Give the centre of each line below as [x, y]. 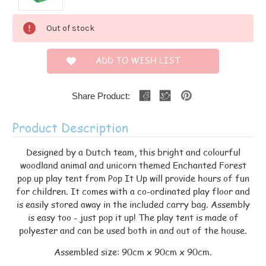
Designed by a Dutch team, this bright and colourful [133, 152]
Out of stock [70, 28]
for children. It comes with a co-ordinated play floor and [133, 191]
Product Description [70, 128]
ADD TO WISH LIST [138, 61]
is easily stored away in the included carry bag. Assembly [133, 204]
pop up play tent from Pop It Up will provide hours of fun [133, 178]
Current [28, 21]
